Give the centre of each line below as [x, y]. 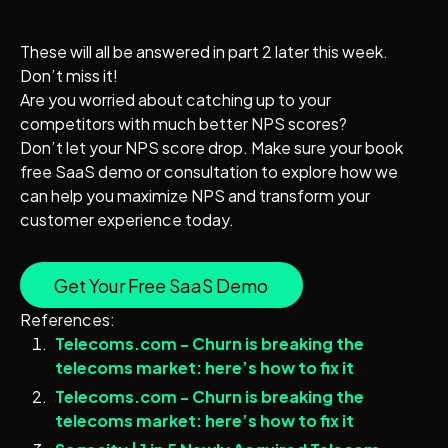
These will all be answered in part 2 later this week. [203, 52]
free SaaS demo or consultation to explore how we [208, 172]
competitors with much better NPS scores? [184, 124]
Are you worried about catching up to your [175, 100]
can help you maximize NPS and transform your [194, 196]
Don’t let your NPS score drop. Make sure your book [211, 148]
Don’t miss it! [68, 76]
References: [67, 320]
